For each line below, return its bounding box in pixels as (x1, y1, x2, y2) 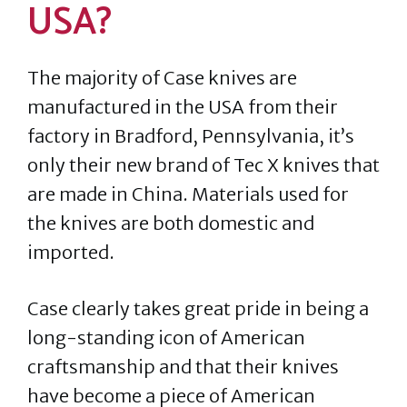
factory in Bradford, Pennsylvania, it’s (27, 124, 354, 147)
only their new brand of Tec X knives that (27, 154, 380, 176)
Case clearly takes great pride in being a (27, 297, 369, 320)
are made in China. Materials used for (27, 183, 349, 205)
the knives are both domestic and (27, 212, 314, 234)
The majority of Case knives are (27, 66, 297, 89)
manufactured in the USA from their (27, 95, 338, 118)
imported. (27, 241, 118, 263)
